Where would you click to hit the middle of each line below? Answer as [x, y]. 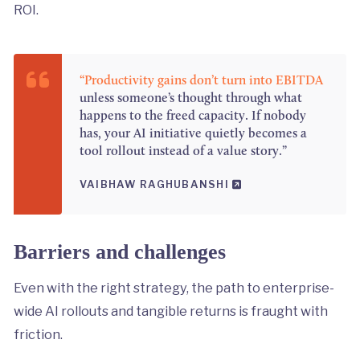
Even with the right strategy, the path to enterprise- [174, 287]
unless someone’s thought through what [190, 98]
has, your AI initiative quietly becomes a [193, 133]
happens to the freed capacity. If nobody [192, 116]
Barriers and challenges [119, 252]
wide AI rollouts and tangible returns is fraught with [170, 311]
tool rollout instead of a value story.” [183, 151]
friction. [38, 334]
